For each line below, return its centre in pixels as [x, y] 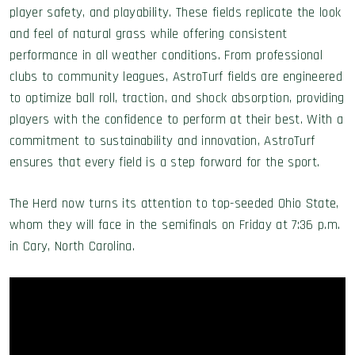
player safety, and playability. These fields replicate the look [176, 13]
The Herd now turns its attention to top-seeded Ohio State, [174, 204]
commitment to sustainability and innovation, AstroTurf [162, 141]
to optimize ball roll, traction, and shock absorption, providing [177, 98]
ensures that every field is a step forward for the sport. [165, 162]
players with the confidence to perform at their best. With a [177, 120]
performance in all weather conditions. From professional [166, 55]
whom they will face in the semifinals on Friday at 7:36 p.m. [175, 225]
